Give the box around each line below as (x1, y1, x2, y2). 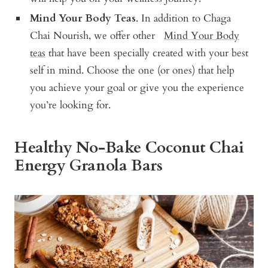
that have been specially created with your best (45, 45, 249, 60)
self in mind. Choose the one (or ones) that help (30, 63, 235, 77)
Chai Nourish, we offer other (30, 28, 165, 42)
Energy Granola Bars (14, 154, 163, 176)
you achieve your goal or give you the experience (30, 80, 245, 95)
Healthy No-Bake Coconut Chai (14, 136, 244, 158)
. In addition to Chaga (136, 11, 232, 25)
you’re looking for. (30, 98, 111, 112)
